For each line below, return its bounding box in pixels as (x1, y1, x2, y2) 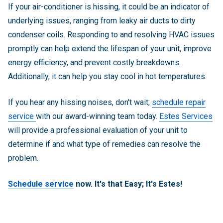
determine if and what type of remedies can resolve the (8, 139, 201, 149)
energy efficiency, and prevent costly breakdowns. (8, 57, 181, 67)
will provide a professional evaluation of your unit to (8, 125, 188, 135)
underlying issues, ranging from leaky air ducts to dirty (8, 15, 196, 25)
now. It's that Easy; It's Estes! (74, 179, 182, 189)
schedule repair (152, 97, 206, 107)
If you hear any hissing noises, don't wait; (8, 97, 152, 107)
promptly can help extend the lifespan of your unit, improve (8, 43, 212, 53)
